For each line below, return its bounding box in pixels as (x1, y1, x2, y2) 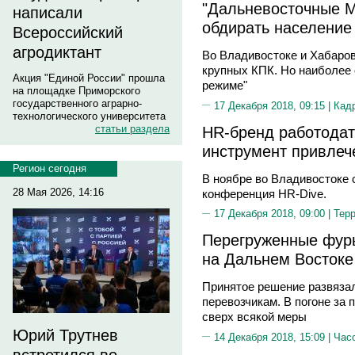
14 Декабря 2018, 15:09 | (214, 330, 334, 343)
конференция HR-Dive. (202, 186, 326, 200)
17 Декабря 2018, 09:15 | (214, 99, 334, 112)
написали (13, 4, 82, 21)
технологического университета (13, 110, 166, 122)
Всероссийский (13, 24, 123, 41)
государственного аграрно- (13, 97, 142, 109)
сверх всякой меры (202, 310, 307, 323)
